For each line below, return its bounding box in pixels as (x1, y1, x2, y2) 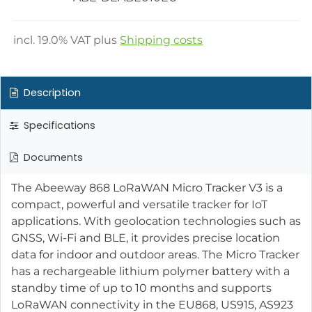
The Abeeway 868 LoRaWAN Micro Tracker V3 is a (11, 180, 283, 194)
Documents (20, 150, 83, 165)
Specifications (20, 118, 95, 132)
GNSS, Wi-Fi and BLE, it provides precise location (11, 231, 280, 244)
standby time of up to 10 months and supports (11, 281, 272, 295)
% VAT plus (58, 33, 120, 47)
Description (20, 85, 81, 100)
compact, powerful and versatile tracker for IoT (11, 197, 267, 211)
